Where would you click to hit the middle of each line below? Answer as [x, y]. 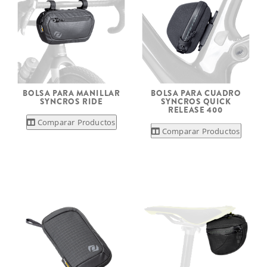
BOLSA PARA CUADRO [196, 93]
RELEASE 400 [196, 110]
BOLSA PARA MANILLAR [71, 93]
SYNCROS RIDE [71, 101]
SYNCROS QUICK [196, 101]
